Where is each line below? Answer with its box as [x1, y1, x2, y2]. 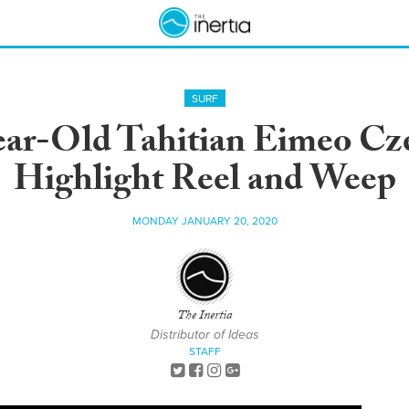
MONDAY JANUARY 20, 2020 [131, 215, 278, 227]
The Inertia [177, 306, 232, 328]
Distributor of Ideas [150, 327, 259, 342]
